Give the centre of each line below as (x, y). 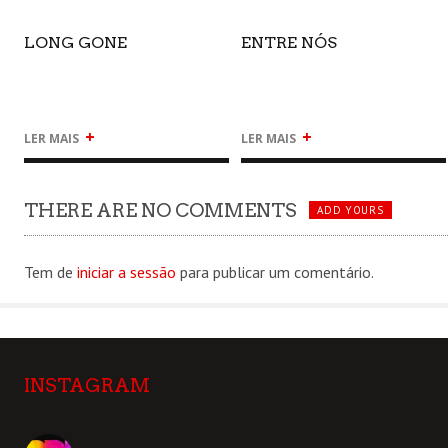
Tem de (50, 271)
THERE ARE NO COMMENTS (160, 210)
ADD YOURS (350, 210)
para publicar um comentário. (275, 271)
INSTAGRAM (87, 385)
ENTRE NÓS (288, 42)
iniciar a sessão (126, 271)
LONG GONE (76, 42)
